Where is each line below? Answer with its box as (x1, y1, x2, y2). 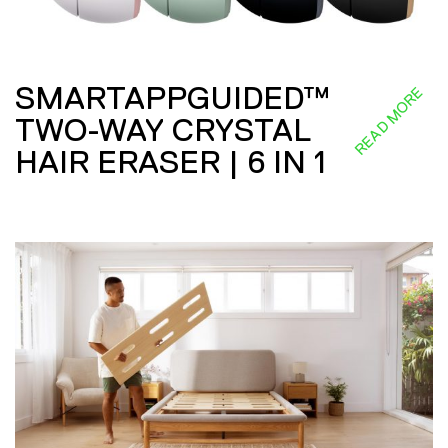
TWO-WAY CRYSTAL (15, 111, 310, 148)
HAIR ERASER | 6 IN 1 (15, 143, 326, 180)
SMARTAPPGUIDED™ (15, 79, 329, 116)
